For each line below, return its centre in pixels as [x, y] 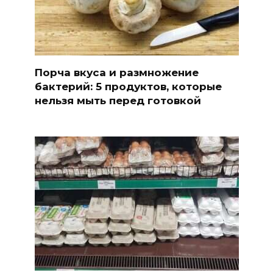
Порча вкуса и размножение [116, 72]
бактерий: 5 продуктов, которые [128, 86]
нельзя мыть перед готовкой [118, 100]
